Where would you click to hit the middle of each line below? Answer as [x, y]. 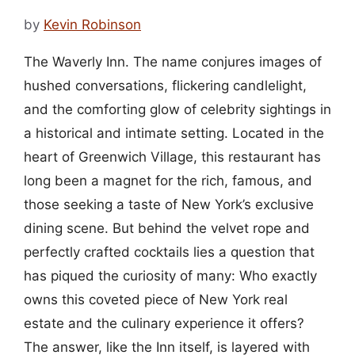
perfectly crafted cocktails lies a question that [169, 252]
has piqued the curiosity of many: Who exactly [170, 275]
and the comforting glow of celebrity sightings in [177, 109]
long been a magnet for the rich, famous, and [168, 180]
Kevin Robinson [92, 24]
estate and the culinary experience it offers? [164, 323]
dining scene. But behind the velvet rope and [167, 228]
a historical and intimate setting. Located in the [174, 133]
